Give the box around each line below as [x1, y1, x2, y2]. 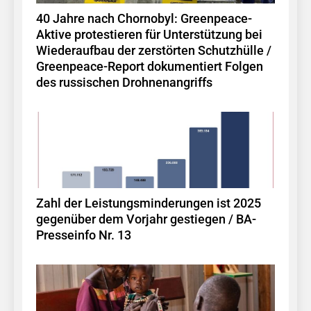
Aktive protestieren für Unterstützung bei [36, 27, 262, 42]
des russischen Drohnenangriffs [36, 75, 212, 90]
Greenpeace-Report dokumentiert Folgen [36, 59, 263, 74]
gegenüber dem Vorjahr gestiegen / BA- [36, 212, 256, 226]
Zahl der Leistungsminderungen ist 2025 [36, 196, 261, 210]
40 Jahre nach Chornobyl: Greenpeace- [36, 11, 252, 26]
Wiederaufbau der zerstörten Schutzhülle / [36, 43, 271, 58]
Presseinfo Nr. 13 [36, 228, 131, 242]
